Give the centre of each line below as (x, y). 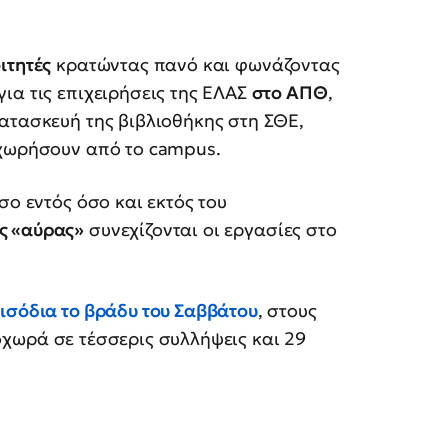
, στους (287, 311)
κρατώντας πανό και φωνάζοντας (195, 65)
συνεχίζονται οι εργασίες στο (210, 230)
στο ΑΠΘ (289, 93)
